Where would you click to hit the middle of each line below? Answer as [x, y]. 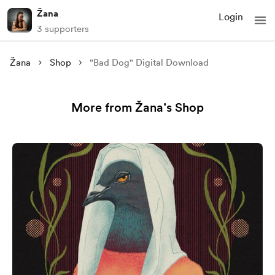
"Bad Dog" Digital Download [149, 63]
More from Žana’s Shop [137, 107]
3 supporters [63, 29]
